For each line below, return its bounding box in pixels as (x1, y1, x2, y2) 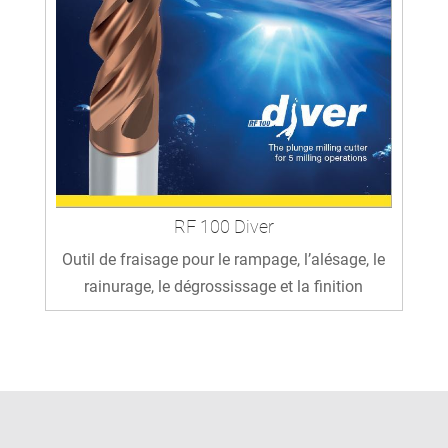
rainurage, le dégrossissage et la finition (84, 276, 364, 296)
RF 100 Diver (173, 215, 274, 237)
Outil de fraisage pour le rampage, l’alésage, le (62, 249, 386, 269)
